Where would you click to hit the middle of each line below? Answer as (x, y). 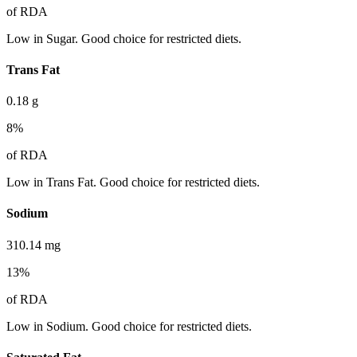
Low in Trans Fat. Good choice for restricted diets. (133, 182)
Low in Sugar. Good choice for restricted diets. (124, 38)
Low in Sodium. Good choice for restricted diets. (129, 326)
